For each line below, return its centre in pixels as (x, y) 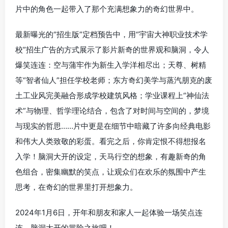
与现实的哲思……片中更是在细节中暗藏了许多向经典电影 (113, 126)
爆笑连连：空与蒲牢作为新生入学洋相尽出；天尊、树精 (111, 65)
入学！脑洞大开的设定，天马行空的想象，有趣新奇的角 (111, 156)
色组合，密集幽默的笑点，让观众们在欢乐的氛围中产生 (111, 172)
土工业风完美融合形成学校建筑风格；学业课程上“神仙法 (112, 95)
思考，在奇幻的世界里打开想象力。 (76, 187)
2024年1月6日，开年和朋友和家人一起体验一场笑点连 (109, 212)
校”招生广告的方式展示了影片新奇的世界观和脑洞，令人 (112, 49)
